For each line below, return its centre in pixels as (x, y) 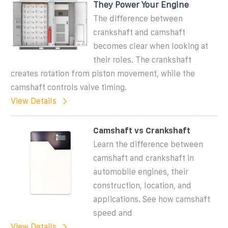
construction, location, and (142, 185)
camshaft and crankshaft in (144, 158)
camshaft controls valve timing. (69, 87)
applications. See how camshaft (152, 199)
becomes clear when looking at (151, 46)
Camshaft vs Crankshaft (142, 130)
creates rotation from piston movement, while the (103, 73)
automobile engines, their (141, 172)
